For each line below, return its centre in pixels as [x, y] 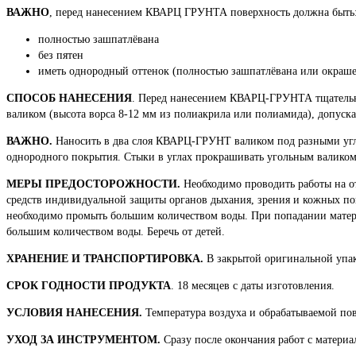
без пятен [61, 56]
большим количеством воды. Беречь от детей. [116, 232]
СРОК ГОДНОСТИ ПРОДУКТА [89, 286]
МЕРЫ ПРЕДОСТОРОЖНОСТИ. [93, 184]
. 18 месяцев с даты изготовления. [253, 286]
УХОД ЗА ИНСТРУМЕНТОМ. [83, 340]
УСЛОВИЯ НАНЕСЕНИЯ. [74, 313]
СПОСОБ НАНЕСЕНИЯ [69, 99]
